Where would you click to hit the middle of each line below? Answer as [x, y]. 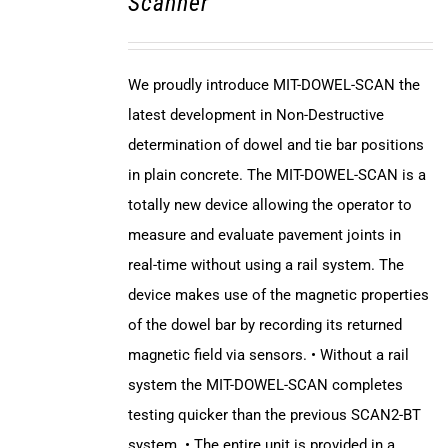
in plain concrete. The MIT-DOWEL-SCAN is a [276, 175]
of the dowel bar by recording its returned [264, 325]
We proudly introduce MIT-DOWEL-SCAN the [273, 85]
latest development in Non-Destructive [255, 115]
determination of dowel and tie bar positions [275, 145]
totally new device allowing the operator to [269, 205]
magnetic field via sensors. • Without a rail [268, 355]
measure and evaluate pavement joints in [264, 235]
